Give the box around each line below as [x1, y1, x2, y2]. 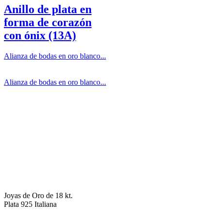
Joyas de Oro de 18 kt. [4, 191, 73, 200]
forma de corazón [4, 15, 92, 29]
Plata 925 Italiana [4, 200, 57, 208]
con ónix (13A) [4, 29, 76, 42]
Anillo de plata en [4, 2, 92, 15]
